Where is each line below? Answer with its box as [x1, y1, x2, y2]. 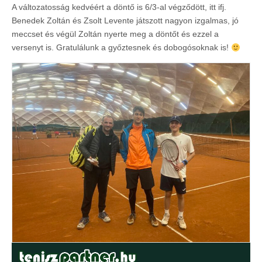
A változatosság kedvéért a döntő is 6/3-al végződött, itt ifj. [12, 2, 226, 12]
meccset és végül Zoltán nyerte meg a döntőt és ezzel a [12, 29, 219, 39]
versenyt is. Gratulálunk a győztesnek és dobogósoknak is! [12, 43, 231, 53]
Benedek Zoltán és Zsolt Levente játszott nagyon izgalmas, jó [12, 16, 239, 26]
